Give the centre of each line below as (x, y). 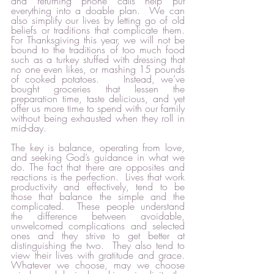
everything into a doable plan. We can (98, 11)
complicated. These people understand (98, 206)
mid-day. (32, 128)
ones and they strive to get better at (98, 236)
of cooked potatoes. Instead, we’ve (98, 79)
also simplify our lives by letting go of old (98, 20)
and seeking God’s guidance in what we (98, 157)
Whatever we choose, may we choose (98, 265)
